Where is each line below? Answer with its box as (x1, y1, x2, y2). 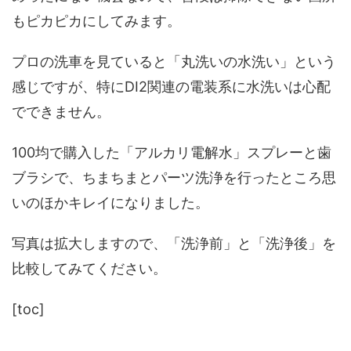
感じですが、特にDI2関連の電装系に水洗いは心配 (12, 78, 331, 95)
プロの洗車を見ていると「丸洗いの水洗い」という (12, 52, 336, 70)
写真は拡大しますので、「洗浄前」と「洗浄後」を (12, 234, 336, 251)
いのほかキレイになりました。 (12, 194, 209, 211)
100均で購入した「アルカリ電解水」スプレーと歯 (12, 143, 331, 161)
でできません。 (12, 103, 110, 120)
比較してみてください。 (12, 259, 167, 277)
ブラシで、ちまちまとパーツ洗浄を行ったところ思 (12, 168, 336, 186)
